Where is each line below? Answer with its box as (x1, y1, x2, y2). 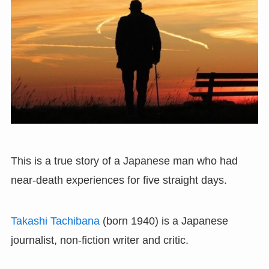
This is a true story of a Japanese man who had (10, 154, 238, 167)
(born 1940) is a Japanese (99, 214, 228, 227)
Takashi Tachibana (10, 214, 100, 227)
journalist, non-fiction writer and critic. (10, 234, 189, 246)
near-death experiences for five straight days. (10, 174, 227, 186)
